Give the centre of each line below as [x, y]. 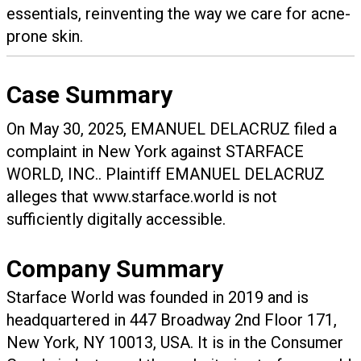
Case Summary [89, 95]
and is [286, 298]
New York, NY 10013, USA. [100, 343]
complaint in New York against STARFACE [155, 152]
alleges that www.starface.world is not [142, 197]
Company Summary [115, 269]
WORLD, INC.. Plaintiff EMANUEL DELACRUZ [166, 174]
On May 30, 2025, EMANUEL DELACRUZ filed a [172, 129]
